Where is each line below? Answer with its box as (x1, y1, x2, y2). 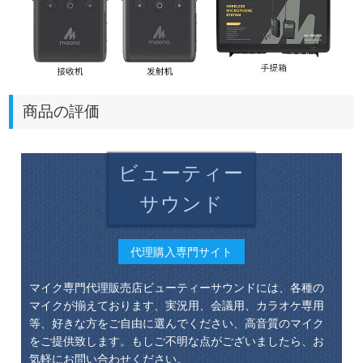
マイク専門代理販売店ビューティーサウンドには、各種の (28, 281, 324, 295)
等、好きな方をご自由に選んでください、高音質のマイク (28, 317, 324, 331)
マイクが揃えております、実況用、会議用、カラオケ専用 (28, 299, 324, 313)
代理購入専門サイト (130, 245, 233, 258)
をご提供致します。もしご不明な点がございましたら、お (28, 335, 324, 348)
